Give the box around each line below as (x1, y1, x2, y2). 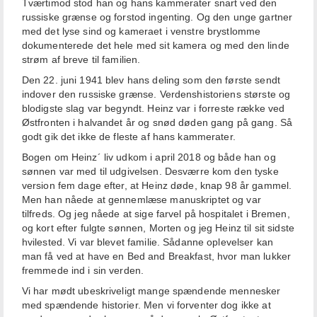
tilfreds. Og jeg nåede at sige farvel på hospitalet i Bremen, (21, 208, 290, 220)
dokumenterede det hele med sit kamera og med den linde (21, 40, 289, 52)
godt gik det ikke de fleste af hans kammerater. (21, 131, 236, 143)
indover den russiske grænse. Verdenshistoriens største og (21, 88, 291, 100)
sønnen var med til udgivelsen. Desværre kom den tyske (21, 166, 279, 178)
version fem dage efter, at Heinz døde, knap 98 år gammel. (21, 180, 292, 192)
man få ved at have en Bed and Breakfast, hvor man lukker (21, 250, 292, 263)
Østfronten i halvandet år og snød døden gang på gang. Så (21, 117, 293, 129)
